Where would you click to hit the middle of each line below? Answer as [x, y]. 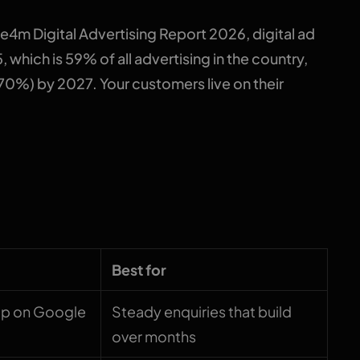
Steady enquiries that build [202, 312]
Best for [139, 270]
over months [154, 337]
